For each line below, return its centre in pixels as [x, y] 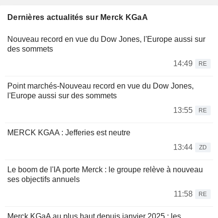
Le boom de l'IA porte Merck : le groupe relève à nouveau [105, 169]
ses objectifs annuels [44, 179]
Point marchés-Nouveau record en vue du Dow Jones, [100, 86]
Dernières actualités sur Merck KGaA [78, 17]
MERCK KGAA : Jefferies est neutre [69, 132]
